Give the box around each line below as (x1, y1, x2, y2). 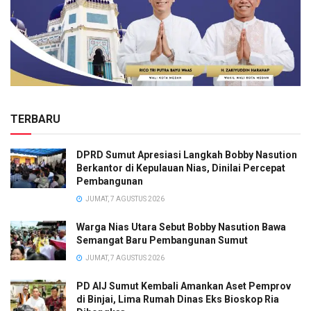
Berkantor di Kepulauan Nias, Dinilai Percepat (76, 162, 285, 174)
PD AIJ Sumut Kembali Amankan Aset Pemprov (76, 280, 291, 292)
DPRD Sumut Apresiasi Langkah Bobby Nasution (76, 149, 297, 161)
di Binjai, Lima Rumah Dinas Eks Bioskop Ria (76, 294, 279, 305)
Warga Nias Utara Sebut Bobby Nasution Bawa (76, 221, 286, 233)
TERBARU (10, 112, 60, 126)
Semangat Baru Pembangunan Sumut (76, 235, 248, 246)
